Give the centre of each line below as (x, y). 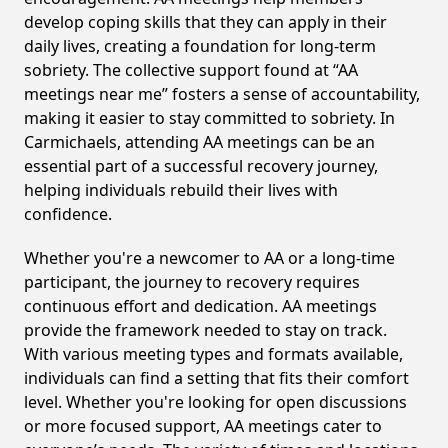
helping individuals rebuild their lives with (181, 190)
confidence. (68, 214)
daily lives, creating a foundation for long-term (200, 46)
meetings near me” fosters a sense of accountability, (222, 94)
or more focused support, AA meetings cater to (203, 426)
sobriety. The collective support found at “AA (191, 70)
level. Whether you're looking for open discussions (215, 402)
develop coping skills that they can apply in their (205, 22)
